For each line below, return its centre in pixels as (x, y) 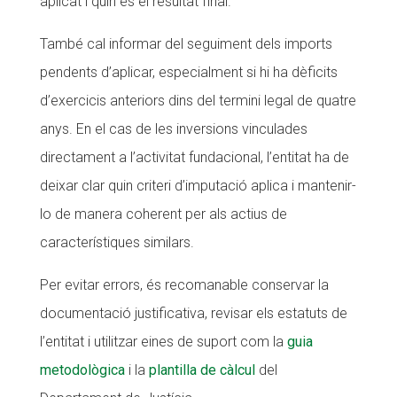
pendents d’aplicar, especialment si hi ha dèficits (188, 72)
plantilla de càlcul (202, 370)
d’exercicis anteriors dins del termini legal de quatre (198, 101)
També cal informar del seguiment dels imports (186, 44)
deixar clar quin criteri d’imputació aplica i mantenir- (198, 186)
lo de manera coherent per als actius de (163, 214)
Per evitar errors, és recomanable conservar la (184, 285)
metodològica (82, 370)
